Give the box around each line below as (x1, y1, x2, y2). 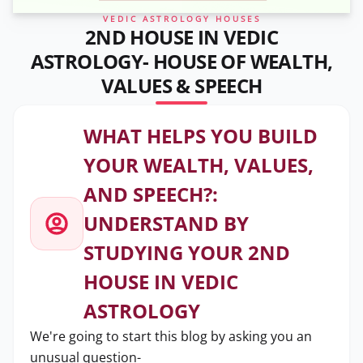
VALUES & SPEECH (100, 72, 263, 99)
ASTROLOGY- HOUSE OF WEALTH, (30, 48, 333, 75)
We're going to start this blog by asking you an (30, 327, 312, 345)
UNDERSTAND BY (83, 210, 249, 237)
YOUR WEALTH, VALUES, (83, 152, 314, 178)
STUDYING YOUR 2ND (83, 239, 290, 266)
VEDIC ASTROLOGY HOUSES (102, 13, 261, 24)
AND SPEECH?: (83, 181, 218, 207)
